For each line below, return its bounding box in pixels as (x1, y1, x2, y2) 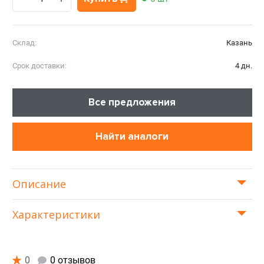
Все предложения (88, 96, 176, 109)
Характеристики (12, 207, 100, 222)
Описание (12, 177, 66, 192)
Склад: (12, 38, 37, 48)
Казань (226, 38, 252, 48)
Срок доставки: (12, 61, 67, 71)
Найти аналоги (95, 130, 169, 143)
